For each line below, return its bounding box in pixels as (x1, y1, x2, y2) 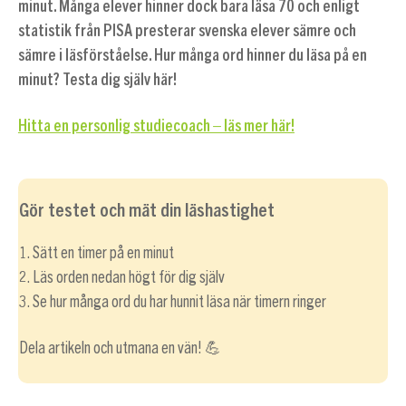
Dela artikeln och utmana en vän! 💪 (18, 340, 221, 357)
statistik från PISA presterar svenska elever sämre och (17, 23, 356, 40)
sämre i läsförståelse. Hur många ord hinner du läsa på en (17, 47, 367, 64)
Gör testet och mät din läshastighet (18, 197, 275, 221)
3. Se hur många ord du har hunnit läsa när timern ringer (18, 294, 326, 311)
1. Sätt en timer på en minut (18, 245, 174, 262)
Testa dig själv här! (62, 72, 177, 89)
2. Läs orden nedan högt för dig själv (18, 269, 225, 286)
